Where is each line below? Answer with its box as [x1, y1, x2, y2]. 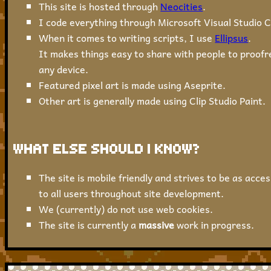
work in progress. [174, 216, 255, 232]
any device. [39, 61, 89, 77]
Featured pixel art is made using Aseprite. [39, 77, 226, 93]
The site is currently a [39, 216, 139, 232]
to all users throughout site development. [39, 184, 224, 201]
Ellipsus [215, 30, 249, 46]
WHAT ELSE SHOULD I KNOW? [13, 141, 200, 157]
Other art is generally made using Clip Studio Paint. [39, 93, 266, 109]
